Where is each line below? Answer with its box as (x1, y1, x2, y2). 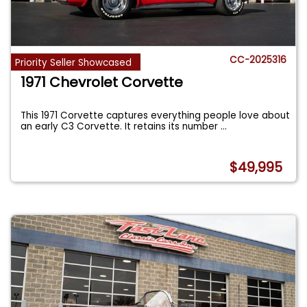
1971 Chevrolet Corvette (21, 72, 184, 92)
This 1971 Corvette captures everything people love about (21, 108, 291, 122)
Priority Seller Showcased (15, 56, 132, 69)
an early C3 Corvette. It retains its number (21, 119, 221, 133)
